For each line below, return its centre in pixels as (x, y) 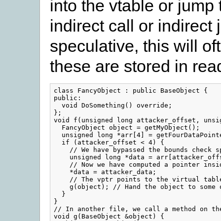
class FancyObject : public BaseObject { (130, 91)
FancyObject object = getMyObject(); (127, 128)
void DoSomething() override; (113, 106)
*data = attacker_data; (105, 172)
